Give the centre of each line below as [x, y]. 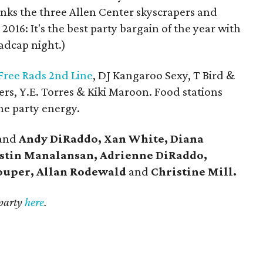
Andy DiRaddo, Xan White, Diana [112, 139]
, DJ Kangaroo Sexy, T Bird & [164, 75]
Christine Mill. [194, 171]
